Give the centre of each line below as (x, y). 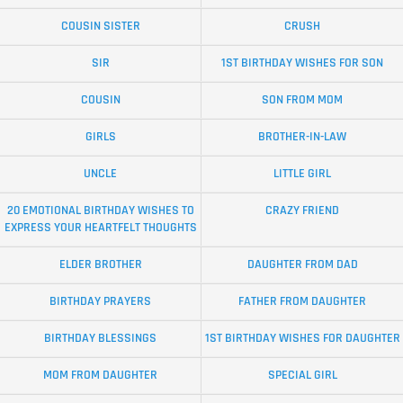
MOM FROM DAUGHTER (100, 375)
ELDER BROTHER (100, 264)
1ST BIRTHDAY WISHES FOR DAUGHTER (302, 338)
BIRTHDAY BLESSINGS (100, 338)
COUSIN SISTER (100, 26)
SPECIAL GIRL (302, 375)
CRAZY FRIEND (302, 210)
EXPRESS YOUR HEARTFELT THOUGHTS (100, 227)
